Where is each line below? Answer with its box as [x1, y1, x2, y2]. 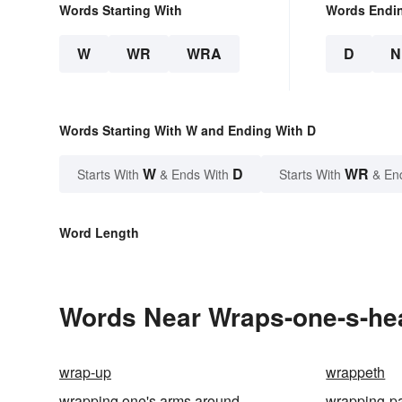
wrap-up [59, 361, 111, 382]
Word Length [59, 223, 139, 241]
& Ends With [156, 164, 232, 183]
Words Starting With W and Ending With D [59, 120, 316, 139]
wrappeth [326, 361, 386, 382]
